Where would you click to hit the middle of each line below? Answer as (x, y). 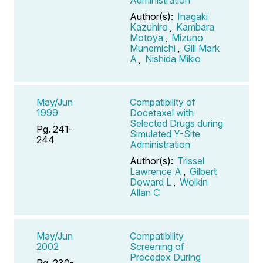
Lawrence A (156, 171)
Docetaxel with (162, 112)
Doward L (151, 182)
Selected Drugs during (176, 123)
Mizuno (187, 37)
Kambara (195, 27)
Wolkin (194, 182)
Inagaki (193, 16)
